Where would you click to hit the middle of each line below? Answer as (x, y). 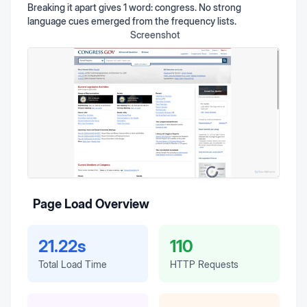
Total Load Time (73, 265)
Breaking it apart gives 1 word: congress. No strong (134, 7)
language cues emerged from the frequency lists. (132, 21)
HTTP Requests (204, 265)
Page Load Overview (91, 204)
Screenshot (155, 35)
